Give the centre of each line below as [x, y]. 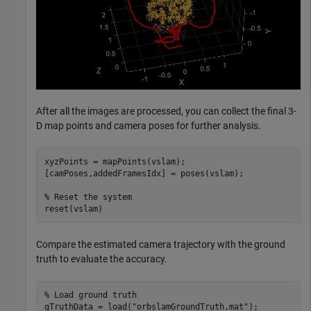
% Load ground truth [90, 295]
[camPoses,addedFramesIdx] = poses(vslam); [144, 173]
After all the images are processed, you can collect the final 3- [166, 111]
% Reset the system [88, 197]
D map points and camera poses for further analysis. [149, 126]
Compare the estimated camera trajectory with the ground [161, 245]
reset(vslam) [73, 209]
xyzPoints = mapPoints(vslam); [115, 161]
